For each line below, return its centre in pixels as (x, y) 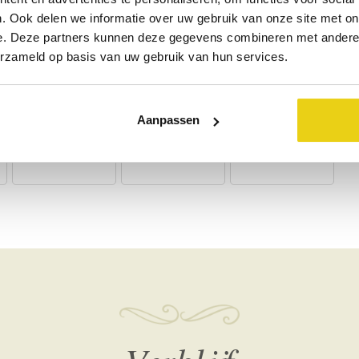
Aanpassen (168, 120)
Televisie (173, 43)
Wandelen (173, 154)
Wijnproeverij (64, 154)
